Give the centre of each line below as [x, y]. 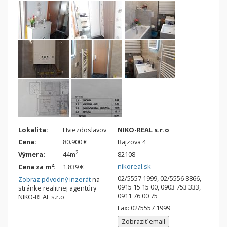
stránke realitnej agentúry [57, 188]
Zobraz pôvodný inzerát [54, 180]
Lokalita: [33, 130]
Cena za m [35, 167]
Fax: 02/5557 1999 [144, 208]
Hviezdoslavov [84, 130]
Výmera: [32, 154]
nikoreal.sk [134, 166]
